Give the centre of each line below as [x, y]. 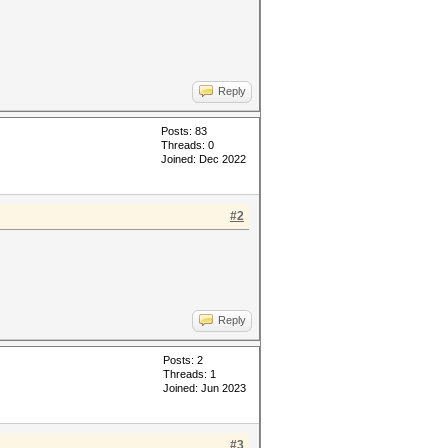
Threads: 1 [189, 374]
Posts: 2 [183, 360]
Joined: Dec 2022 [203, 159]
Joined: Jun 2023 [204, 388]
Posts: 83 [184, 131]
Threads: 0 [187, 145]
